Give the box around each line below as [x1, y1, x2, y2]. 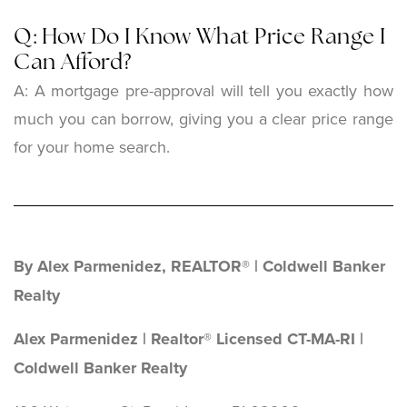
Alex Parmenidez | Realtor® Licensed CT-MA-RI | [14, 326, 363, 351]
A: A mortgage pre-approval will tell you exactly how [14, 78, 393, 102]
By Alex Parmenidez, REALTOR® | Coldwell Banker [14, 253, 385, 278]
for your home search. [14, 134, 170, 158]
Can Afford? [14, 52, 132, 74]
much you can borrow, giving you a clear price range [14, 106, 393, 130]
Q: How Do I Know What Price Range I [14, 26, 386, 49]
